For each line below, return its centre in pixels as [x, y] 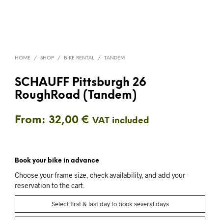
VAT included [121, 121]
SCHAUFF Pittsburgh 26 [81, 83]
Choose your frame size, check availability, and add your [100, 175]
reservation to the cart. [50, 185]
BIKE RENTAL [79, 58]
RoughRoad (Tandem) [76, 96]
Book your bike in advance [57, 161]
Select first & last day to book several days [110, 204]
